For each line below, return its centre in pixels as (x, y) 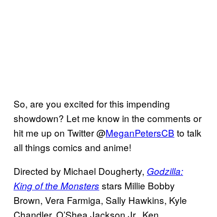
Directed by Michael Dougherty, (80, 170)
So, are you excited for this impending (92, 103)
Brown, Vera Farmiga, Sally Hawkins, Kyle (100, 200)
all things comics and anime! (72, 147)
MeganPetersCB (140, 132)
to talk (188, 132)
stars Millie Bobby (137, 185)
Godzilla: (165, 171)
